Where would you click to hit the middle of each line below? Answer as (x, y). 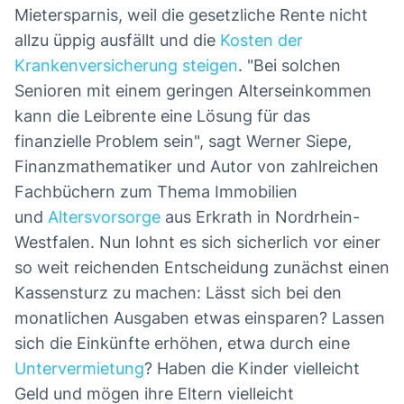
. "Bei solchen (289, 65)
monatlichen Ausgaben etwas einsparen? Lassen (200, 317)
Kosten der (262, 40)
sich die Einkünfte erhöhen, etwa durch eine (182, 343)
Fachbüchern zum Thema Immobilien (156, 191)
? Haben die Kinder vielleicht (252, 368)
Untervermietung (79, 368)
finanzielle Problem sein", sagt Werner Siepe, (183, 141)
